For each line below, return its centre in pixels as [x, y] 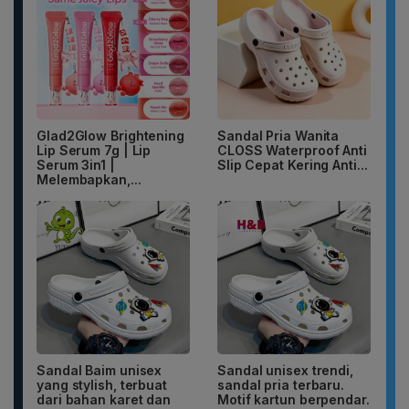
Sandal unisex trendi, [285, 371]
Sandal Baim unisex [100, 371]
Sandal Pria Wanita [278, 136]
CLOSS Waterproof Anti [292, 151]
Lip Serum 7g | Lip [94, 151]
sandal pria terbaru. [281, 385]
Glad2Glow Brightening [110, 136]
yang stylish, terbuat [102, 385]
